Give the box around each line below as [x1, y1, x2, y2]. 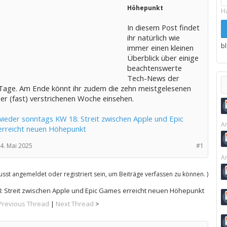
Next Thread [56, 199, 94, 208]
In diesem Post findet [127, 22, 200, 32]
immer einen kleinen [127, 43, 194, 53]
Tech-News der [127, 73, 179, 83]
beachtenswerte [127, 63, 182, 73]
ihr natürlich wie [127, 32, 180, 43]
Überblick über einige [127, 53, 199, 63]
